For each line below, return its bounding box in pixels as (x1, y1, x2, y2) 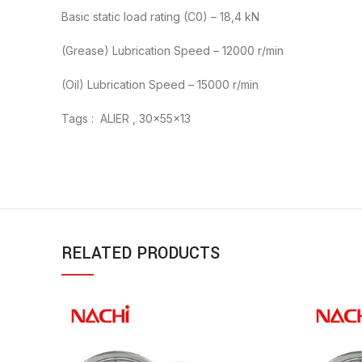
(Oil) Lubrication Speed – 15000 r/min (61, 78, 259, 92)
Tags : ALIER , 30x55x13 (61, 112, 191, 126)
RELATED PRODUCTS (61, 242, 220, 266)
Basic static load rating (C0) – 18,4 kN (61, 10, 259, 24)
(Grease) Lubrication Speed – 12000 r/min (61, 44, 284, 58)
